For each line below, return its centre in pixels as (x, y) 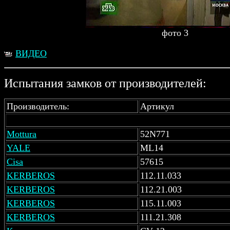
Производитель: (38, 106)
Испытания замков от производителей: (105, 83)
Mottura (22, 134)
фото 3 (175, 33)
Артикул (157, 106)
